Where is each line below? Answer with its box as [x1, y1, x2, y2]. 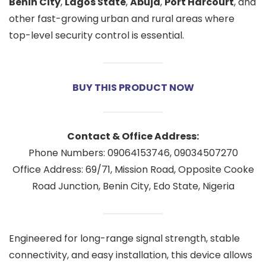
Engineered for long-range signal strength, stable [9, 231, 240, 245]
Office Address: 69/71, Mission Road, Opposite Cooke [12, 163, 254, 177]
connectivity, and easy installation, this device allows [9, 248, 252, 262]
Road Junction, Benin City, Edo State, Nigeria [31, 179, 235, 194]
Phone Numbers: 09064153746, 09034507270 [28, 146, 238, 160]
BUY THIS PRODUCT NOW [72, 80, 194, 94]
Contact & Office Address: [67, 129, 199, 144]
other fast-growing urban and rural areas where [9, 12, 235, 26]
